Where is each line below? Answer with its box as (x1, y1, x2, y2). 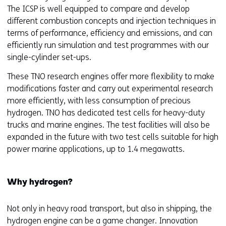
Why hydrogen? (7, 179, 73, 187)
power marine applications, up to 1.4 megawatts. (7, 144, 185, 154)
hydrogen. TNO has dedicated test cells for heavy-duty (7, 108, 205, 118)
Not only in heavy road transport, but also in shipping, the (7, 204, 212, 214)
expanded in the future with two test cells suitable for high (7, 132, 218, 142)
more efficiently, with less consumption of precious (7, 96, 191, 106)
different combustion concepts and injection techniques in (7, 16, 216, 26)
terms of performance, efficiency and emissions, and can (7, 28, 212, 38)
